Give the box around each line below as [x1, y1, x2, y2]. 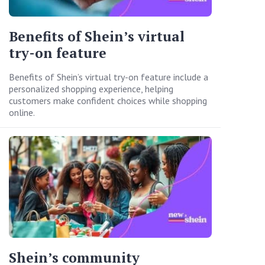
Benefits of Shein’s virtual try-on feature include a [9, 71, 208, 83]
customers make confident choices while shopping [9, 95, 207, 107]
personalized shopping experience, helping [9, 83, 173, 95]
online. [9, 106, 35, 119]
